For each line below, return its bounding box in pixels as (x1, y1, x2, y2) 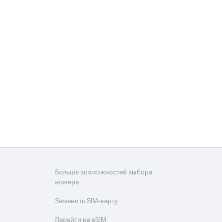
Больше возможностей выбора (55, 167, 153, 178)
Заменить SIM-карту (55, 196, 118, 207)
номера (55, 177, 79, 188)
